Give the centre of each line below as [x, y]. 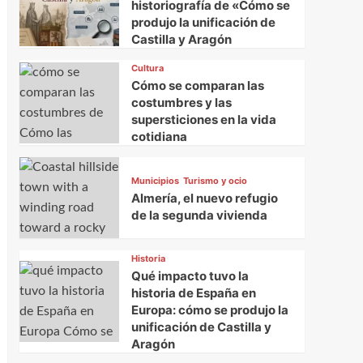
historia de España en [193, 293]
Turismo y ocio [215, 180]
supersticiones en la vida [203, 120]
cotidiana [159, 137]
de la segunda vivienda [199, 215]
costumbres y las [181, 103]
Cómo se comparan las [197, 86]
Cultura [147, 68]
